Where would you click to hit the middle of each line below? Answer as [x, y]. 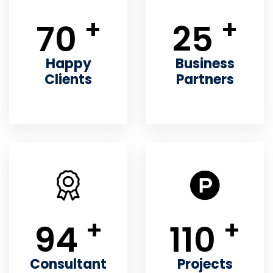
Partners [205, 80]
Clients [68, 80]
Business [205, 64]
